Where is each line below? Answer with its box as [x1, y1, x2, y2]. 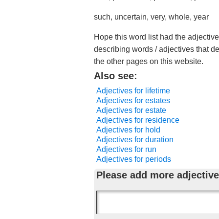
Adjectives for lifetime [96, 87, 170, 95]
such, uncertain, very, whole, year [94, 13, 209, 21]
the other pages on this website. [94, 57, 203, 66]
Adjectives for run [96, 145, 156, 153]
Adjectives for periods [96, 155, 171, 163]
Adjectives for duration [96, 135, 174, 144]
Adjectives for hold [96, 126, 160, 134]
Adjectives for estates [96, 96, 170, 105]
